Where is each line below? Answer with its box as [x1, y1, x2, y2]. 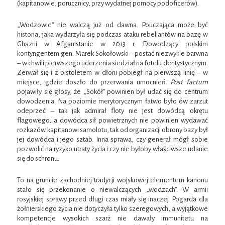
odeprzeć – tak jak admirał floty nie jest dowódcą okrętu [17, 107, 208, 115]
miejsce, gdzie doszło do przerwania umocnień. [17, 78, 171, 86]
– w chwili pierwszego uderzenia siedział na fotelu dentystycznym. [17, 59, 208, 67]
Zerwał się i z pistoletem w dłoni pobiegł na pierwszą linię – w [17, 69, 208, 77]
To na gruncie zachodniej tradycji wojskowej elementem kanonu [17, 176, 208, 184]
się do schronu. [17, 155, 60, 163]
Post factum [170, 78, 208, 86]
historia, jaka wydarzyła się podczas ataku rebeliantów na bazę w [17, 31, 208, 39]
